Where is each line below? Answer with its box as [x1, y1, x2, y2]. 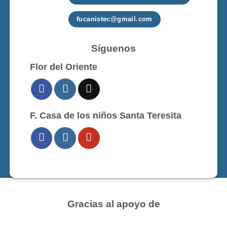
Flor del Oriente [29, 61, 97, 72]
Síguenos [91, 43, 136, 54]
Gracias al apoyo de [67, 199, 160, 209]
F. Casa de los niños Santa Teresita [29, 110, 181, 121]
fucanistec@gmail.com [77, 15, 153, 23]
